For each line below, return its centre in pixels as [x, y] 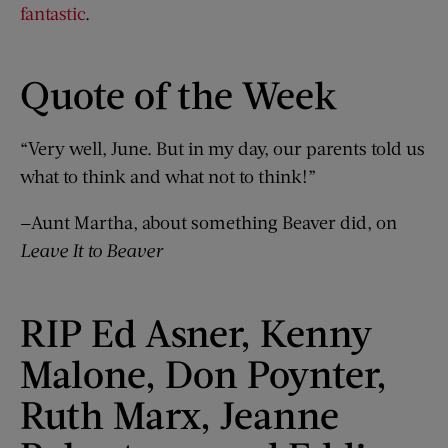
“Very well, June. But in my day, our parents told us [222, 148]
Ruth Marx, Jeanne [179, 413]
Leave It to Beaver [91, 250]
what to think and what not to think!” [168, 176]
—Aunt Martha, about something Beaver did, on [208, 222]
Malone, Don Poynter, [203, 372]
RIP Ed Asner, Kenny [196, 331]
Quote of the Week [178, 94]
